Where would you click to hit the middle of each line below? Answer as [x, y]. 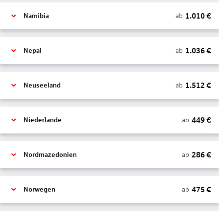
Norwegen [39, 189]
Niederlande [43, 120]
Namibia [36, 16]
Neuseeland [42, 85]
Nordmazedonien [50, 155]
